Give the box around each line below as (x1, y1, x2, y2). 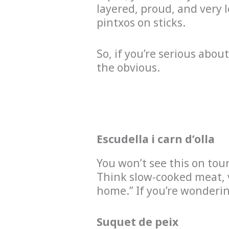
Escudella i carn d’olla (96, 132, 215, 147)
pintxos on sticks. (96, 15, 186, 30)
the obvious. (96, 60, 160, 75)
